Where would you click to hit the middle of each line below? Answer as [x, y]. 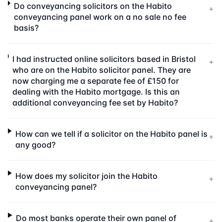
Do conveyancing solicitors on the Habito [93, 6]
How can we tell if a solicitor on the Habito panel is [112, 134]
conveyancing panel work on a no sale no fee [100, 17]
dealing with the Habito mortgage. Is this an [96, 92]
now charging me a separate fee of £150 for [95, 81]
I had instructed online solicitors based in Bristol [104, 59]
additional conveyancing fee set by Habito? [95, 103]
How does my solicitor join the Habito [87, 176]
